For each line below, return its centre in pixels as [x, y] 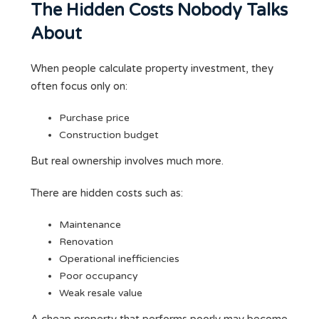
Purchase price [94, 118]
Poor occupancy [99, 276]
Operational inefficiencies [119, 259]
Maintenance [90, 225]
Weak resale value [101, 293]
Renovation [86, 242]
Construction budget [109, 135]
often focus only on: [79, 87]
